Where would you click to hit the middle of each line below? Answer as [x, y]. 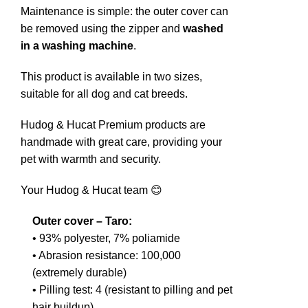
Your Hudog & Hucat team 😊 [91, 190]
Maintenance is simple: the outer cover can [124, 12]
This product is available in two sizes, [111, 77]
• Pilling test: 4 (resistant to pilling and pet [132, 290]
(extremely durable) [79, 273]
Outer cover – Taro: [82, 221]
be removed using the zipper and [102, 29]
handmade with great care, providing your [121, 142]
